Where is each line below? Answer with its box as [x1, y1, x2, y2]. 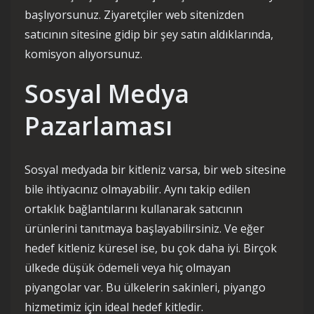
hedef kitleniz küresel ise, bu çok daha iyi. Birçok [25, 240, 277, 256]
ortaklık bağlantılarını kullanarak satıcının [25, 201, 243, 217]
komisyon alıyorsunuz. [25, 46, 142, 62]
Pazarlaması [25, 109, 172, 143]
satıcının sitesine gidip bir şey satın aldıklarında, [25, 27, 273, 42]
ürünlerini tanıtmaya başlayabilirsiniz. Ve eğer [25, 221, 264, 236]
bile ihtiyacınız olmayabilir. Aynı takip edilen [25, 182, 250, 197]
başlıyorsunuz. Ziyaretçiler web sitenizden [25, 7, 244, 22]
